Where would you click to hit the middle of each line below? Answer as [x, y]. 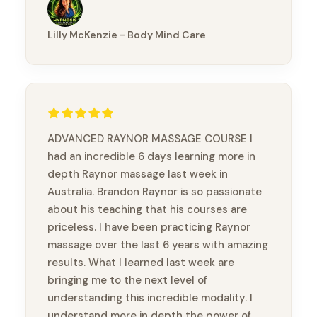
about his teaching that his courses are [147, 210]
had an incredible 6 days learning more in [151, 157]
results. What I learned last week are [141, 263]
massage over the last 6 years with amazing [158, 245]
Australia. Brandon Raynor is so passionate [155, 192]
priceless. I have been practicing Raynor [149, 227]
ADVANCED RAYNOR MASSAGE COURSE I [150, 139]
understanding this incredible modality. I [150, 298]
